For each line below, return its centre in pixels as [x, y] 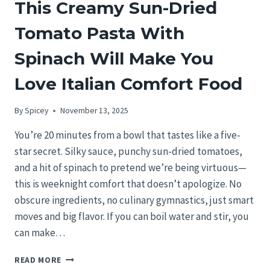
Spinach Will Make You [114, 58]
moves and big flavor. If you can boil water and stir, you [132, 217]
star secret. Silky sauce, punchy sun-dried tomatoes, [128, 152]
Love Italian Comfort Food [128, 83]
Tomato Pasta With [99, 33]
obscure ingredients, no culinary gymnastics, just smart [134, 200]
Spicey [37, 111]
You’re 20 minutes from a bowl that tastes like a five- [127, 135]
